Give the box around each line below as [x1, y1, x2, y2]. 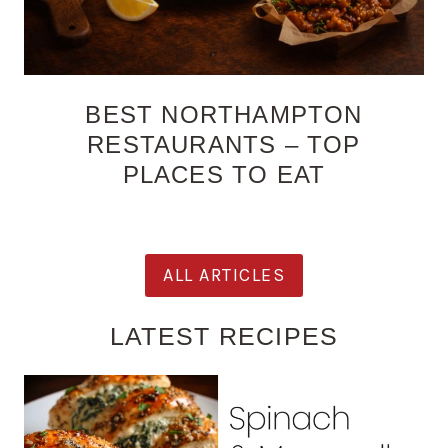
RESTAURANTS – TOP [87, 131, 361, 159]
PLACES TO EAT [122, 161, 326, 189]
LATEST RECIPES [109, 321, 339, 350]
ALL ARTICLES [163, 264, 285, 287]
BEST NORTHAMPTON [85, 101, 363, 129]
